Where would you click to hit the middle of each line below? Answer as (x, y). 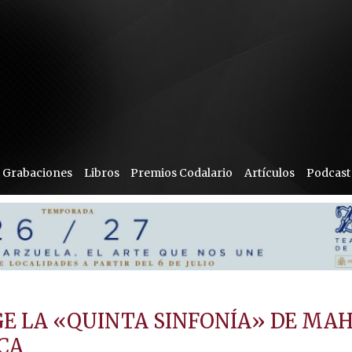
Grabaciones (37, 173)
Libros (101, 173)
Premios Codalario (182, 173)
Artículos (270, 173)
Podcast (328, 173)
